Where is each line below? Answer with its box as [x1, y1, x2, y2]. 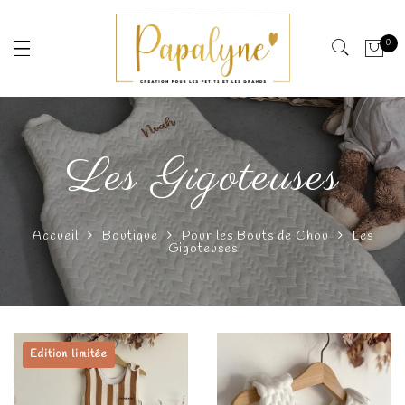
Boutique [101, 228, 158, 246]
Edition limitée [30, 347, 108, 363]
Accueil [32, 228, 79, 246]
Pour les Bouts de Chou [181, 228, 329, 246]
